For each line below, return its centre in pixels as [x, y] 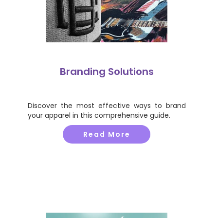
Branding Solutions [107, 71]
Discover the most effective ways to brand [107, 106]
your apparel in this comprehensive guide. [99, 115]
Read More [107, 134]
